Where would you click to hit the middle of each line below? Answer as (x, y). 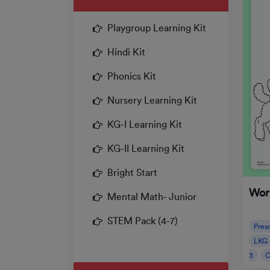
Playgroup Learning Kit (157, 29)
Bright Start (132, 173)
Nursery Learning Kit (152, 101)
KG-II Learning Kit (146, 149)
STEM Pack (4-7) (143, 221)
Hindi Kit (126, 53)
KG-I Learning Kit (145, 125)
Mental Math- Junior (152, 197)
